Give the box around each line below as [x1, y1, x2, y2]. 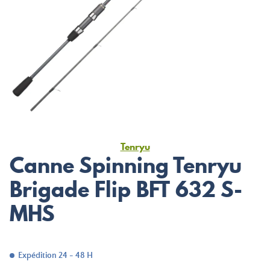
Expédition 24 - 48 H [18, 251, 93, 260]
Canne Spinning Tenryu [10, 150, 242, 180]
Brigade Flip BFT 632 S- [10, 174, 242, 204]
